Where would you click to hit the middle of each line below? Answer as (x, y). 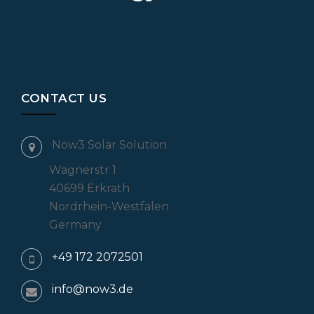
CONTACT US (64, 98)
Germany (75, 225)
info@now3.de (93, 289)
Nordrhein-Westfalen (109, 206)
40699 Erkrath (89, 188)
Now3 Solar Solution (109, 145)
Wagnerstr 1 (83, 170)
